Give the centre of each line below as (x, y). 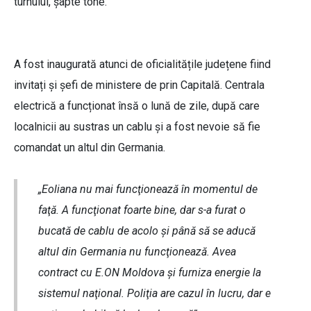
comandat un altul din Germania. (92, 148)
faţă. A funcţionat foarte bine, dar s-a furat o (142, 210)
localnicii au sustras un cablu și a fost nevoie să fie (137, 127)
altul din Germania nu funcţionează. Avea (137, 252)
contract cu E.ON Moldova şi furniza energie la (150, 273)
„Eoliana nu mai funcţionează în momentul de (148, 190)
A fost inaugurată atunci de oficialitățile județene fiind (142, 65)
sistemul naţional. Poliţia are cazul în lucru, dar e (154, 294)
